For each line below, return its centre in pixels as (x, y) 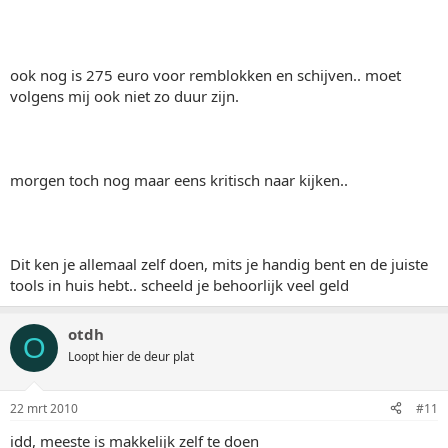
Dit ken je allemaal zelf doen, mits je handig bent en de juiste (219, 264)
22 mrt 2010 (44, 408)
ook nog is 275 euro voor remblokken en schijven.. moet (205, 75)
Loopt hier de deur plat (131, 356)
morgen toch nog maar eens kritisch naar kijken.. (179, 180)
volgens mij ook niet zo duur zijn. (124, 96)
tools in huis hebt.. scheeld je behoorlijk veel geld (179, 285)
